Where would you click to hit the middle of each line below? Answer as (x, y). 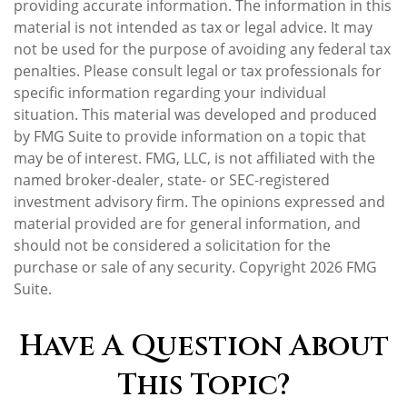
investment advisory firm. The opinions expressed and (199, 202)
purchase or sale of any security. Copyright (162, 267)
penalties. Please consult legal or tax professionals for (198, 71)
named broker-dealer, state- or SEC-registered (172, 180)
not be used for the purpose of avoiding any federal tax (202, 49)
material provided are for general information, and (187, 223)
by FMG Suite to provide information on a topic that (190, 136)
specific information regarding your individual (170, 93)
